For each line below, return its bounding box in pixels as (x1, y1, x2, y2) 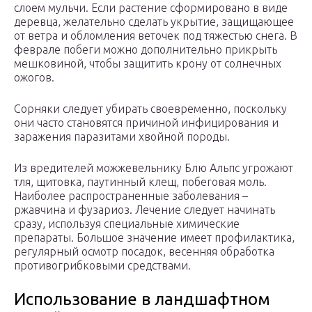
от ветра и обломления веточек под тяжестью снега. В (14, 29, 297, 42)
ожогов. (14, 71, 54, 84)
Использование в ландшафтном (14, 290, 270, 309)
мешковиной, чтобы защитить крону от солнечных (14, 57, 281, 70)
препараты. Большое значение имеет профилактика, (14, 231, 295, 244)
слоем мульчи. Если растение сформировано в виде (14, 1, 288, 15)
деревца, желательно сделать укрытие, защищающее (14, 15, 294, 29)
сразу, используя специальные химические (14, 217, 240, 231)
